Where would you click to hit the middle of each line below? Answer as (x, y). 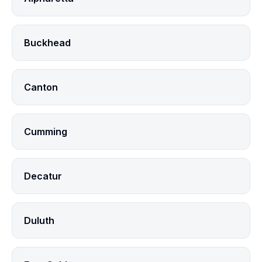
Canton (41, 87)
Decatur (43, 176)
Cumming (46, 132)
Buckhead (47, 43)
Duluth (39, 220)
